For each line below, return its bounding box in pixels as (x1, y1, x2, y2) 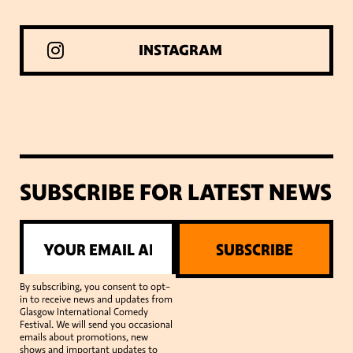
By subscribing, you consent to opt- (20, 281, 170, 294)
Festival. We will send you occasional (20, 318, 173, 332)
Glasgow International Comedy (20, 306, 148, 319)
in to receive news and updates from (20, 293, 173, 307)
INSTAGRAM (139, 41, 222, 61)
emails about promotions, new (20, 331, 148, 344)
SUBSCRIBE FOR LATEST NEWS (20, 178, 332, 208)
